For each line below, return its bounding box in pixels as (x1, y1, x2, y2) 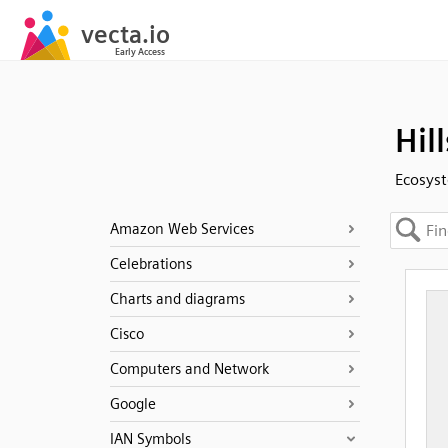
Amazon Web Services (109, 220, 254, 238)
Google (109, 395, 156, 413)
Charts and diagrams (109, 290, 245, 308)
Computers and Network (109, 360, 269, 378)
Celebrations (109, 255, 192, 273)
